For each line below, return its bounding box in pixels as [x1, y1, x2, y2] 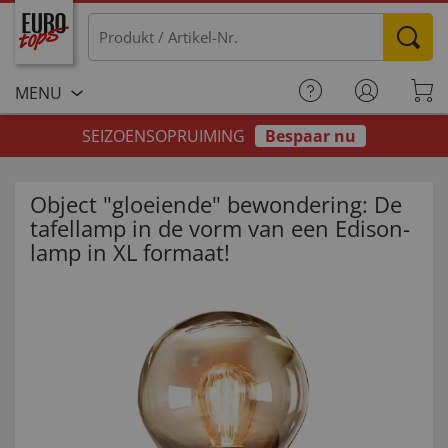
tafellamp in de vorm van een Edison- [30, 213, 410, 243]
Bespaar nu [265, 125, 356, 147]
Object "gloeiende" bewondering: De [30, 189, 402, 219]
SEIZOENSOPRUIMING [82, 125, 249, 147]
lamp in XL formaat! [30, 237, 230, 267]
